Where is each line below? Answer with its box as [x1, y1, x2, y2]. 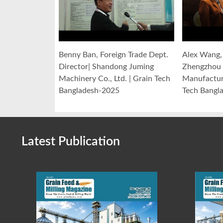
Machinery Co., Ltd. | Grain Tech [59, 75, 170, 83]
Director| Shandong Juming [59, 63, 154, 71]
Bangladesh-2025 [59, 87, 119, 95]
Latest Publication [21, 135, 120, 148]
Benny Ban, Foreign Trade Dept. [59, 51, 168, 59]
